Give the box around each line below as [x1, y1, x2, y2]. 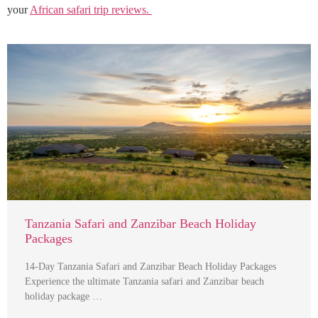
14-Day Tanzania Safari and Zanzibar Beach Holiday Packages [25, 261, 276, 272]
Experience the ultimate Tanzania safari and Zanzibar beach [25, 276, 264, 287]
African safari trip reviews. [30, 4, 152, 16]
